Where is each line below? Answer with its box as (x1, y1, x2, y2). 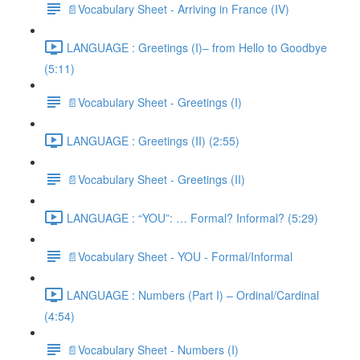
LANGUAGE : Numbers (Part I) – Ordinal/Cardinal (67, 286, 319, 303)
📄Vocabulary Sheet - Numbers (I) (67, 341, 239, 358)
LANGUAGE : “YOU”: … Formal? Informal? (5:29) (67, 209, 318, 226)
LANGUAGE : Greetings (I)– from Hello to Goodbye (67, 39, 327, 55)
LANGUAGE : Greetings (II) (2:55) (67, 132, 239, 149)
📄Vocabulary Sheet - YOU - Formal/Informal (67, 247, 292, 264)
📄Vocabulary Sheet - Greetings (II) (67, 170, 245, 187)
